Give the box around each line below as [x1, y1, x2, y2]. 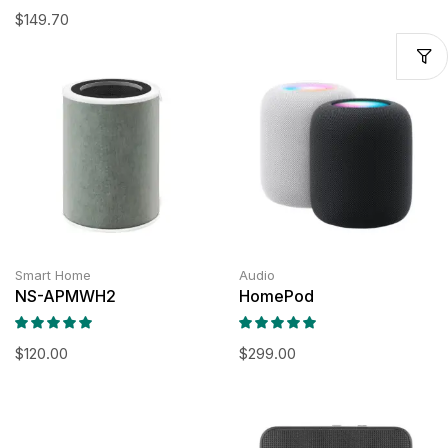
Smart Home [15, 267, 91, 284]
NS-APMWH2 [15, 286, 116, 307]
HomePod [239, 286, 314, 307]
